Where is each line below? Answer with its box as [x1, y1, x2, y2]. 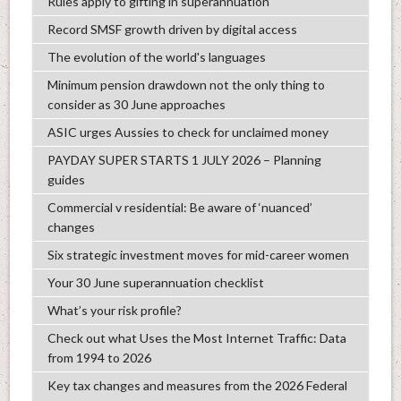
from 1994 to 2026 [47, 349, 151, 365]
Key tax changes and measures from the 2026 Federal [47, 377, 347, 393]
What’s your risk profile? [47, 302, 182, 318]
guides [47, 171, 85, 187]
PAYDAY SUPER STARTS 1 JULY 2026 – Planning [47, 151, 321, 167]
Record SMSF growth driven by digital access [47, 21, 297, 37]
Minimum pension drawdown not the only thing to [47, 76, 325, 92]
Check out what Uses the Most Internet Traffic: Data [47, 329, 346, 346]
